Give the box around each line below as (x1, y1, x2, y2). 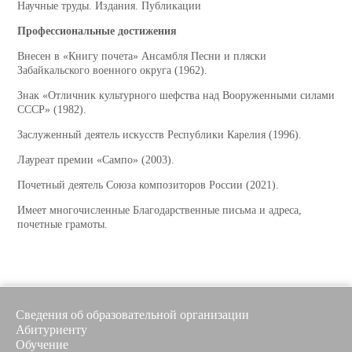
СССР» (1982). (17, 104, 86, 116)
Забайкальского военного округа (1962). (17, 64, 207, 77)
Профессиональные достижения (17, 25, 177, 38)
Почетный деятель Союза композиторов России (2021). (17, 179, 279, 192)
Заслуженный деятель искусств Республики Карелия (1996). (17, 129, 302, 141)
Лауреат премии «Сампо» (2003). (17, 154, 174, 167)
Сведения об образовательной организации (16, 308, 249, 322)
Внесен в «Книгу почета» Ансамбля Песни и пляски (17, 50, 266, 63)
